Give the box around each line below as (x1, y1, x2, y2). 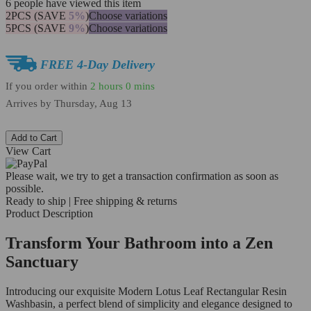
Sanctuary (6, 253, 78, 271)
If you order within (6, 80, 90, 92)
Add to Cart (11, 133, 57, 144)
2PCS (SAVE (6, 10, 69, 22)
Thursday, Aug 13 (54, 98, 132, 110)
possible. (6, 183, 44, 195)
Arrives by (6, 98, 54, 110)
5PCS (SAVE (6, 22, 69, 35)
